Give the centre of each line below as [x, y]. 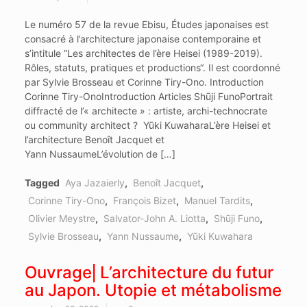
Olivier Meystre [61, 219]
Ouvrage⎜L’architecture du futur [149, 273]
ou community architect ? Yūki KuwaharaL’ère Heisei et [147, 125]
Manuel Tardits [217, 201]
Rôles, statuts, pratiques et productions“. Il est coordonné [152, 68]
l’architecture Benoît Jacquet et [94, 140]
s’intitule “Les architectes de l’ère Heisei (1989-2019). [143, 53]
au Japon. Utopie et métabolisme [153, 291]
